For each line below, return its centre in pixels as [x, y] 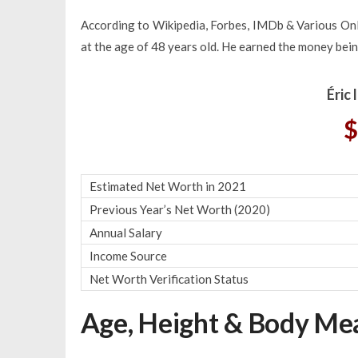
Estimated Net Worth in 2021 [167, 186]
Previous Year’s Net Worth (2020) [179, 209]
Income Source [128, 255]
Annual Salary [125, 232]
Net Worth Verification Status [169, 278]
